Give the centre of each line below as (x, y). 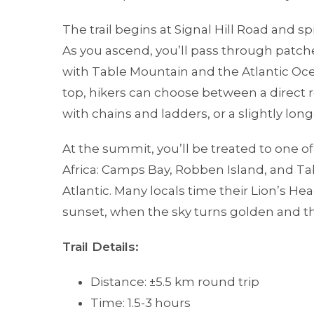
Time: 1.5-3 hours (141, 302)
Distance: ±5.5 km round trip (175, 281)
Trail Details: (101, 246)
